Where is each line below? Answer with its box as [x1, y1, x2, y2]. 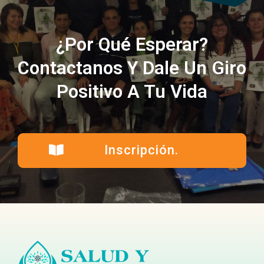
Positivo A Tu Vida [57, 81, 207, 103]
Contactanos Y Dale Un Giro [18, 57, 246, 79]
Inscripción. [104, 143, 179, 157]
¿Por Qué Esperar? [56, 34, 208, 55]
